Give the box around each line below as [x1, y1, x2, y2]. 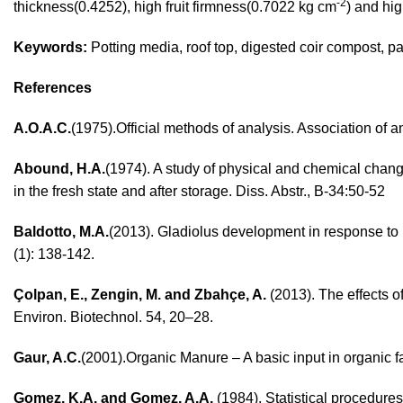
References [13, 80, 92, 95]
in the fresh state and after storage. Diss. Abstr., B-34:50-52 [13, 184, 385, 199]
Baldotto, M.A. [13, 224, 109, 239]
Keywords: [13, 40, 91, 55]
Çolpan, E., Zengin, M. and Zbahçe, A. [13, 287, 266, 302]
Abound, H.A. [13, 161, 105, 176]
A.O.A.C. [13, 121, 71, 136]
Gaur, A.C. [13, 350, 81, 365]
